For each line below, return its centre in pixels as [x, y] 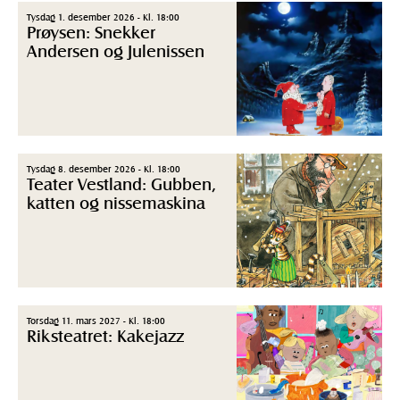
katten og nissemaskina [116, 202]
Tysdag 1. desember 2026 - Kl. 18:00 [103, 16]
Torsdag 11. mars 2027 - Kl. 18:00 [96, 320]
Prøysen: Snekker [91, 31]
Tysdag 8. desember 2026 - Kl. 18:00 [104, 168]
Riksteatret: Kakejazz [105, 335]
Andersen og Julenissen [116, 50]
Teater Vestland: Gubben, [121, 183]
